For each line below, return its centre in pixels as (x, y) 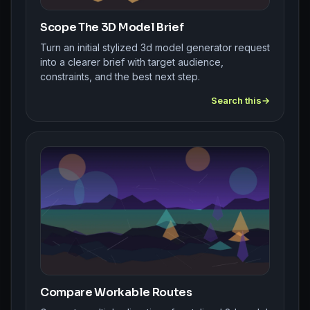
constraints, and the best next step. (120, 76)
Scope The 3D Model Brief (112, 27)
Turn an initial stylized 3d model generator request (155, 47)
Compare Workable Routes (116, 293)
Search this (236, 100)
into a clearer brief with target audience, (132, 62)
